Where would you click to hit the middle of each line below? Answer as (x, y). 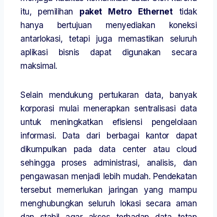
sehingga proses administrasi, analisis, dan (108, 163)
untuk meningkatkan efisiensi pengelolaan (108, 122)
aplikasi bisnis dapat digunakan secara (108, 53)
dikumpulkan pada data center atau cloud (108, 149)
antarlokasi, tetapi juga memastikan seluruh (108, 39)
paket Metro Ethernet (126, 12)
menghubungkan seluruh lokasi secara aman (108, 204)
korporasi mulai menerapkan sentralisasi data (108, 109)
